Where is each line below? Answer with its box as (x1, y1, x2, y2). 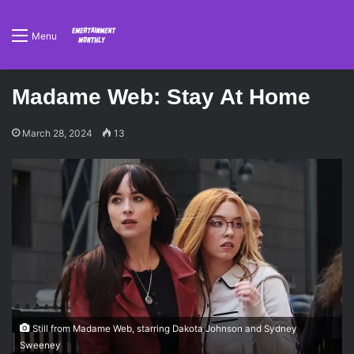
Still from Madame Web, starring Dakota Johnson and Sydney (30, 322, 297, 334)
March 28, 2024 (22, 127, 92, 139)
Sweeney (20, 339, 61, 351)
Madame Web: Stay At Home (12, 85, 311, 109)
